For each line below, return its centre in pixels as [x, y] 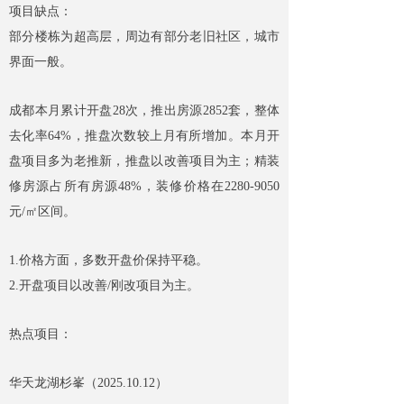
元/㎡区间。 [42, 212]
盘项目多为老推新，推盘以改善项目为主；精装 [144, 161]
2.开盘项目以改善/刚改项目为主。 [104, 286]
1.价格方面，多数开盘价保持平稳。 [109, 261]
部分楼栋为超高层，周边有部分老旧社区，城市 [144, 37]
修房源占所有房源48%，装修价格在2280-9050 [144, 187]
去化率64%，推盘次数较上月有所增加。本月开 [144, 136]
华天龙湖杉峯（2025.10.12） [88, 383]
